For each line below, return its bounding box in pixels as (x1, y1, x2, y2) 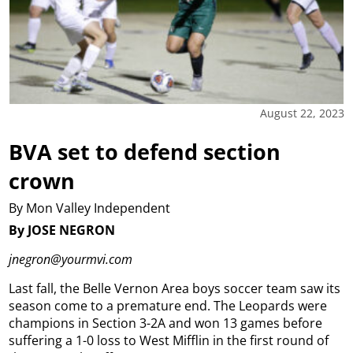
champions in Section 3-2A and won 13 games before (9, 314, 323, 333)
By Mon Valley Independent (9, 199, 171, 217)
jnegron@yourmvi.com (9, 251, 133, 269)
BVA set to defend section (9, 136, 281, 166)
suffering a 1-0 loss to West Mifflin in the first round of (9, 332, 329, 350)
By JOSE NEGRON (9, 221, 116, 240)
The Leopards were (214, 297, 328, 315)
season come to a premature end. (9, 297, 211, 315)
